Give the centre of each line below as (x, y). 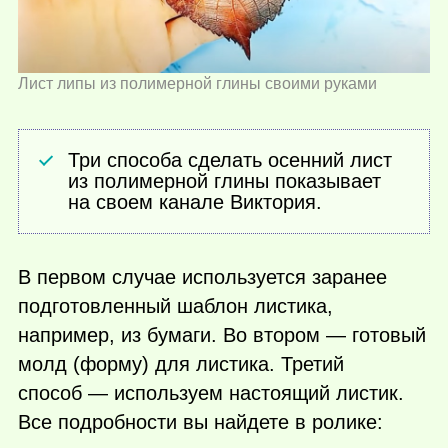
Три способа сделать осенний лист (230, 159)
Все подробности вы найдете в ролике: (200, 422)
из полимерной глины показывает (225, 180)
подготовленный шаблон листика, (175, 306)
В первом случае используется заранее (202, 277)
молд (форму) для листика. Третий (181, 364)
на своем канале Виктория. (195, 201)
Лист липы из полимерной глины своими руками (197, 84)
